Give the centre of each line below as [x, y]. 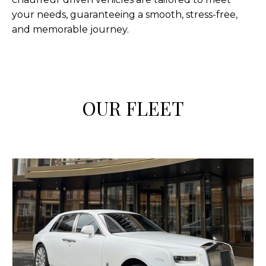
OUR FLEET [133, 108]
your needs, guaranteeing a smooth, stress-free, [125, 15]
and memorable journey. [70, 30]
